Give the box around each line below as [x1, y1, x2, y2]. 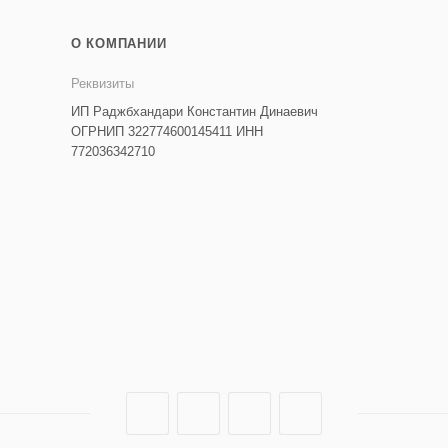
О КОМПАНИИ [70, 36, 167, 51]
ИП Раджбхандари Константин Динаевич [70, 104, 318, 119]
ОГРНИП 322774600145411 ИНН [70, 124, 263, 139]
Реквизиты [70, 76, 134, 91]
